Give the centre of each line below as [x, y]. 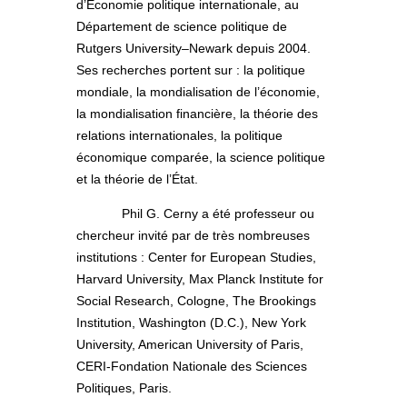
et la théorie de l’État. [137, 179]
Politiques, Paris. [124, 387]
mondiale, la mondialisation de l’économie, [198, 91]
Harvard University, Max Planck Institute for [200, 278]
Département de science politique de [182, 26]
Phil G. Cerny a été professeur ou [218, 213]
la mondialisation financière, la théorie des [197, 113]
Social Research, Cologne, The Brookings [196, 300]
